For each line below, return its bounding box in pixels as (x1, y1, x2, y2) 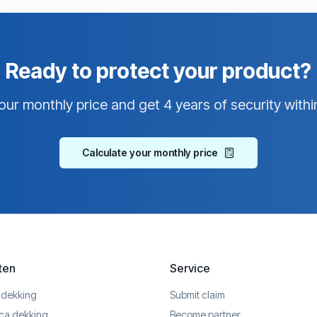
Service (170, 261, 210, 275)
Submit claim (170, 289, 225, 301)
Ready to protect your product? (6, 58, 311, 83)
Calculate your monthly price (82, 146, 218, 158)
